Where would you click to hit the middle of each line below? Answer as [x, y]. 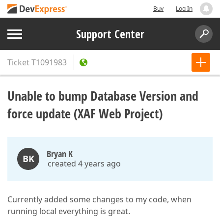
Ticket [18, 62]
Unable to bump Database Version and [103, 96]
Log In [184, 9]
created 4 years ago [84, 164]
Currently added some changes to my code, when [99, 199]
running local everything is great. [69, 211]
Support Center [110, 34]
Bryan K [60, 154]
